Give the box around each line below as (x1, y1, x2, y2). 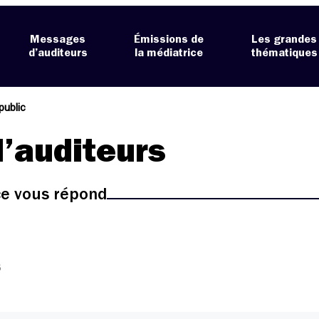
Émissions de (134, 33, 204, 46)
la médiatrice (135, 47, 204, 59)
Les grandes (251, 33, 318, 46)
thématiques (251, 47, 318, 59)
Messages (30, 33, 86, 46)
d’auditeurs (28, 47, 88, 59)
